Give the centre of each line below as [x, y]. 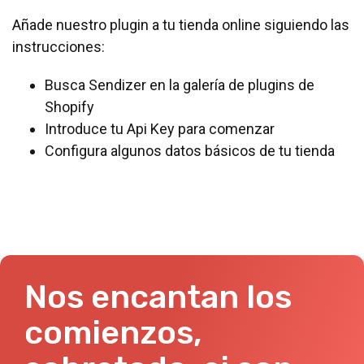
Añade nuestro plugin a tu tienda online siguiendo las [181, 25]
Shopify [69, 107]
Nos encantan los [158, 297]
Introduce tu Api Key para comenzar [160, 129]
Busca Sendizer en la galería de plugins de [180, 85]
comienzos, [113, 333]
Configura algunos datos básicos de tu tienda [190, 151]
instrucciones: [58, 47]
